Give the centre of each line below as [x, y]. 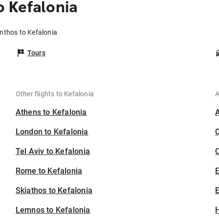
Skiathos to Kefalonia [54, 191]
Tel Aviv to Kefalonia [53, 152]
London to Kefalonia [52, 132]
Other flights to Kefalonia [55, 94]
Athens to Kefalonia [51, 112]
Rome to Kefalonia [49, 171]
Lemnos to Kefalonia [53, 210]
